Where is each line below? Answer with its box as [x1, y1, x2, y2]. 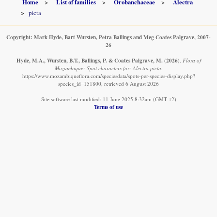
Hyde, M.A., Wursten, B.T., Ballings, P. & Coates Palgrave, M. [16, 56, 163, 64]
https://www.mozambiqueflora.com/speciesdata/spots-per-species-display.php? [22, 72, 195, 79]
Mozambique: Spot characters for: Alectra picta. [54, 64, 163, 72]
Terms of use [94, 102, 123, 111]
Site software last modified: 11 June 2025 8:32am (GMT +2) [41, 95, 176, 103]
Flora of [182, 56, 201, 64]
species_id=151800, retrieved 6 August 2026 [58, 79, 159, 87]
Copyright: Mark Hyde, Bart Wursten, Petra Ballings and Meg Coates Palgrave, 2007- [6, 32, 211, 41]
